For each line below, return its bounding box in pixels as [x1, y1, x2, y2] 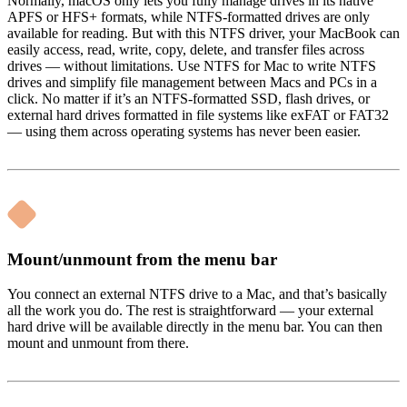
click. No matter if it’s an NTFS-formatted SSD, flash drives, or [7, 90, 370, 106]
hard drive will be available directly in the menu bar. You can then [7, 319, 382, 335]
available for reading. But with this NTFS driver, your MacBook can [7, 25, 400, 41]
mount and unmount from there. [7, 335, 189, 352]
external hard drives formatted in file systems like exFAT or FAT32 [7, 106, 389, 123]
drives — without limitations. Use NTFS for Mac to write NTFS [7, 57, 376, 74]
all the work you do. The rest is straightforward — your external [7, 303, 373, 319]
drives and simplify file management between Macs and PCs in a [7, 74, 377, 90]
